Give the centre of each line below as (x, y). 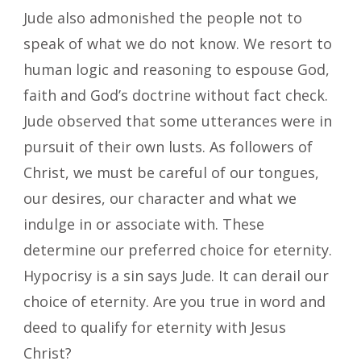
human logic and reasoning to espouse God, (176, 69)
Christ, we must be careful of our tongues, (171, 172)
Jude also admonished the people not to (163, 17)
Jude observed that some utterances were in (178, 120)
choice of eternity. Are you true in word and (174, 301)
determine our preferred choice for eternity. (178, 249)
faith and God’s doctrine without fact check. (176, 95)
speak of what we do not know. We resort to (178, 43)
